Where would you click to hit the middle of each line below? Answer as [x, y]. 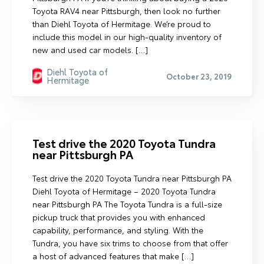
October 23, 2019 [199, 76]
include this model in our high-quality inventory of [127, 37]
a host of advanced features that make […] [113, 256]
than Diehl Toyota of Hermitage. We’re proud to [122, 24]
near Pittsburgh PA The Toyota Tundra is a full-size [127, 204]
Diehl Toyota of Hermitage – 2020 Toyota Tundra [124, 191]
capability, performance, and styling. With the [118, 230]
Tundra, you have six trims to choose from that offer [130, 243]
